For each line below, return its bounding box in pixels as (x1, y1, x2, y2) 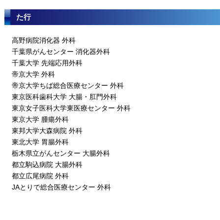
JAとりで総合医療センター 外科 (12, 183, 111, 191)
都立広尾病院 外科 (12, 172, 69, 180)
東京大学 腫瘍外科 (12, 115, 69, 123)
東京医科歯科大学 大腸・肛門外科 (12, 93, 117, 101)
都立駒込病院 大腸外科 (12, 161, 82, 168)
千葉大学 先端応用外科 (12, 59, 82, 67)
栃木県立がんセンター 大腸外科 (12, 149, 110, 157)
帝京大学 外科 (12, 70, 55, 78)
